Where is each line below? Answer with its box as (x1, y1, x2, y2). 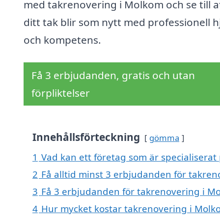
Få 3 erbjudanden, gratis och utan (31, 68, 195, 82)
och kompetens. (24, 33, 101, 47)
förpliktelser (31, 86, 90, 100)
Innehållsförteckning (32, 130, 140, 144)
